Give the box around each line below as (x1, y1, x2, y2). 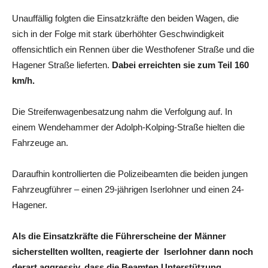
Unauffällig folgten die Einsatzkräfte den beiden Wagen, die (12, 13, 239, 23)
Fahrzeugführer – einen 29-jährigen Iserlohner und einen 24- (12, 184, 244, 194)
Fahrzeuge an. (12, 138, 68, 148)
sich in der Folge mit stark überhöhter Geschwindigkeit (12, 29, 224, 39)
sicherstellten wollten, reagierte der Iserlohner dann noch (12, 246, 253, 257)
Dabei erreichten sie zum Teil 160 (109, 60, 249, 70)
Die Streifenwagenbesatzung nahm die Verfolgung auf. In (12, 106, 232, 117)
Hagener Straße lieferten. (12, 60, 109, 70)
